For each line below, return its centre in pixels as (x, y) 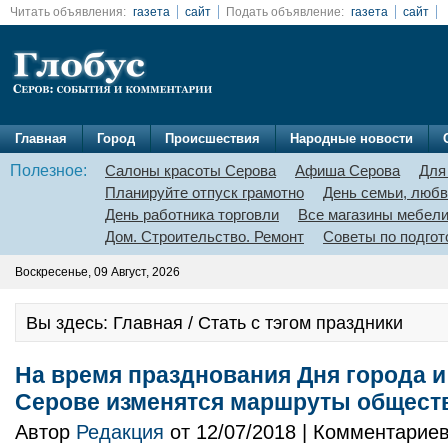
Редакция (120, 432)
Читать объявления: (68, 12)
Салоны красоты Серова (190, 170)
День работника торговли (192, 214)
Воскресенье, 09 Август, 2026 (97, 272)
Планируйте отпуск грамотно (204, 192)
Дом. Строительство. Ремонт (204, 236)
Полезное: (48, 170)
